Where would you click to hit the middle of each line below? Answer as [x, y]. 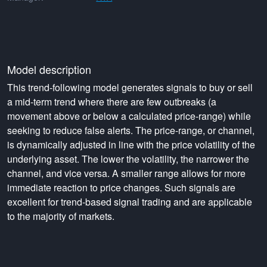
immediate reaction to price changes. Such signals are [121, 187]
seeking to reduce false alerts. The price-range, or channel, [131, 130]
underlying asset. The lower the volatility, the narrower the [128, 159]
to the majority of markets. [61, 216]
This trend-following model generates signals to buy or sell [130, 87]
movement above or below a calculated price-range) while [129, 116]
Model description [49, 69]
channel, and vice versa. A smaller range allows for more [126, 173]
